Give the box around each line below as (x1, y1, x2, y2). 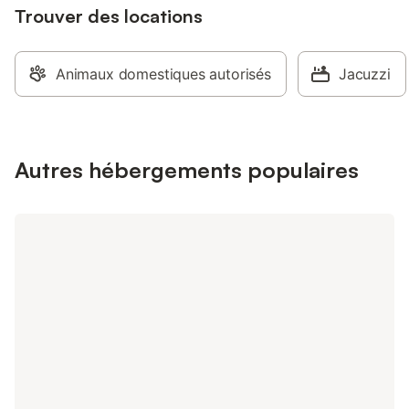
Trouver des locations (15, 5, 203, 27)
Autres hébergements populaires (15, 156, 359, 184)
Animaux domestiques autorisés (56, 65, 271, 83)
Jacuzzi (338, 65, 391, 83)
